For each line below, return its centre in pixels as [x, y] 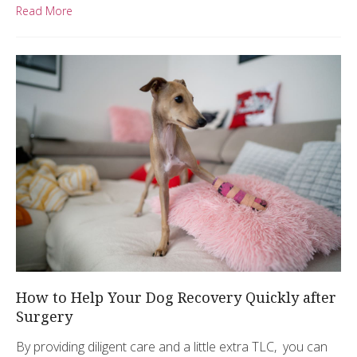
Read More [44, 11]
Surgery [44, 317]
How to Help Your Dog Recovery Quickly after [176, 298]
